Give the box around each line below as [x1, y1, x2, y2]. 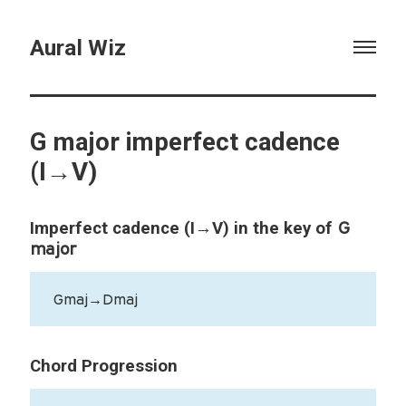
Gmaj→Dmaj [53, 289, 139, 308]
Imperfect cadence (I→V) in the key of [29, 218, 337, 239]
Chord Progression [29, 355, 178, 376]
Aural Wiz [29, 34, 126, 61]
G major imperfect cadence [29, 126, 340, 157]
